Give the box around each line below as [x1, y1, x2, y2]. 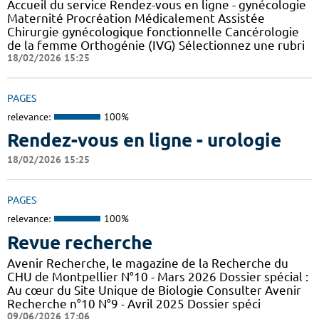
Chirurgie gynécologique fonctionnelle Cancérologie [7, 24, 299, 38]
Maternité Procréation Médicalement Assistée [7, 11, 265, 25]
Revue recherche [7, 231, 152, 253]
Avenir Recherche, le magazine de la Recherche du [7, 256, 288, 270]
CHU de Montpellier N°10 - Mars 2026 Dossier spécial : [7, 269, 308, 283]
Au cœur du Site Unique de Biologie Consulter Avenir [7, 283, 301, 297]
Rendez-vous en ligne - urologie [7, 130, 281, 151]
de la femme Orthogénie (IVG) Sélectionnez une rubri [7, 38, 305, 52]
